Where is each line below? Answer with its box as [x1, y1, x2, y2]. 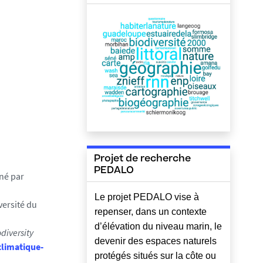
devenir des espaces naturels [95, 235, 217, 246]
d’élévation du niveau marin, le [95, 221, 222, 231]
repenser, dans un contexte [95, 206, 207, 217]
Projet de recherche [94, 154, 191, 164]
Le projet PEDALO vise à [95, 191, 199, 202]
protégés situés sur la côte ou [95, 250, 216, 261]
